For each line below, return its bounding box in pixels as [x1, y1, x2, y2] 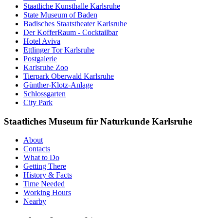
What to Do [23, 153, 59, 162]
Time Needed [23, 180, 65, 188]
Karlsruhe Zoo [23, 63, 68, 72]
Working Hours [23, 188, 71, 197]
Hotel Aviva [23, 36, 60, 45]
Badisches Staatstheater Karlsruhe [23, 19, 127, 28]
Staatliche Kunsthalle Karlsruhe [23, 1, 120, 10]
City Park [23, 98, 53, 107]
